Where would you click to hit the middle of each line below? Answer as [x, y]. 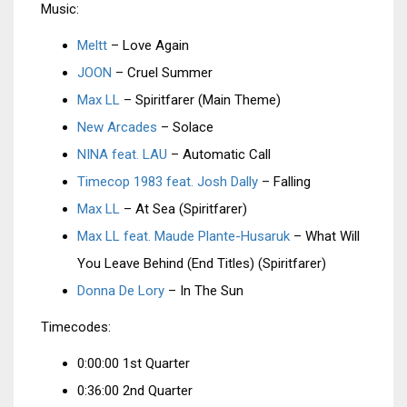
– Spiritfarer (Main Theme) [200, 100]
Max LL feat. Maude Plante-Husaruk [184, 236]
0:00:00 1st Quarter [134, 363]
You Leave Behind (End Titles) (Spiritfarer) [202, 263]
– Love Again [148, 45]
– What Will [325, 236]
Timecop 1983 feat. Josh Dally [168, 182]
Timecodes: [76, 327]
